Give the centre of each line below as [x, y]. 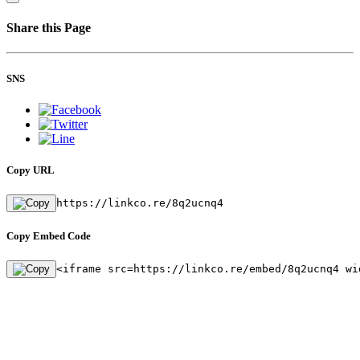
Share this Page [49, 28]
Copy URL [31, 170]
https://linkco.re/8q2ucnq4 [140, 203]
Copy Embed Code [49, 236]
